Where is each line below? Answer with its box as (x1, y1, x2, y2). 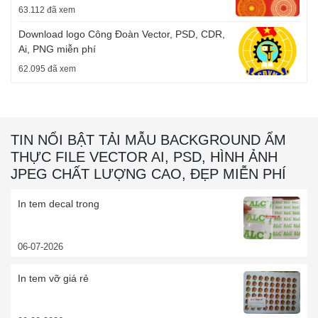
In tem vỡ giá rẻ (18, 273, 89, 285)
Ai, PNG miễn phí (18, 43, 96, 55)
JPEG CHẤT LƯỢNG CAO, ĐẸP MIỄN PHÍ (11, 166, 286, 182)
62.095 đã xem (18, 64, 76, 75)
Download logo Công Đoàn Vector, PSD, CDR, (18, 28, 225, 40)
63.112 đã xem (18, 5, 75, 16)
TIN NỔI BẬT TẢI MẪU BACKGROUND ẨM (11, 132, 286, 148)
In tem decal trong (18, 198, 99, 210)
